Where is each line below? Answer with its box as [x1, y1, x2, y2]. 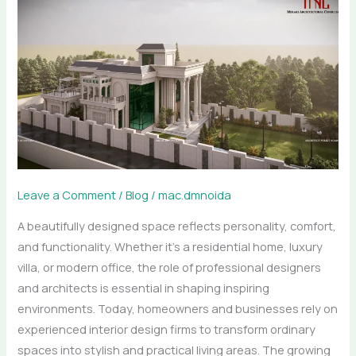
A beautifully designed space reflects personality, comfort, [17, 217, 337, 234]
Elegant [17, 11, 60, 28]
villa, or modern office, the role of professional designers [17, 258, 322, 275]
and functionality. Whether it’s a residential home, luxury [17, 238, 323, 254]
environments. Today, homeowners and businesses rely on [17, 300, 339, 316]
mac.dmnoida [158, 187, 232, 203]
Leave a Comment [17, 187, 117, 203]
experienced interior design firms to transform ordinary [17, 320, 316, 337]
